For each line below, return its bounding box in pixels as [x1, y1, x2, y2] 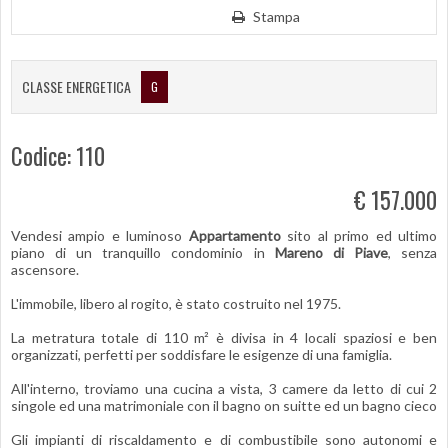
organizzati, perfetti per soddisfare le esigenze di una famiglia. [11, 346, 392, 363]
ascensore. [11, 261, 79, 278]
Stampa [250, 8, 300, 25]
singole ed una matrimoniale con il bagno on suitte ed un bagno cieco [11, 397, 437, 414]
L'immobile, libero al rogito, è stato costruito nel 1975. [11, 295, 341, 312]
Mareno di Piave [274, 244, 388, 261]
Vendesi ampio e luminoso [11, 227, 189, 244]
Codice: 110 [11, 139, 105, 173]
